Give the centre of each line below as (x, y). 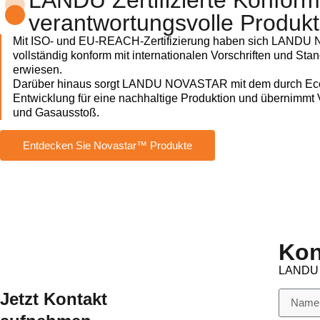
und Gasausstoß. (56, 112)
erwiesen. (37, 70)
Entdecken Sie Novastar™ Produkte (107, 146)
